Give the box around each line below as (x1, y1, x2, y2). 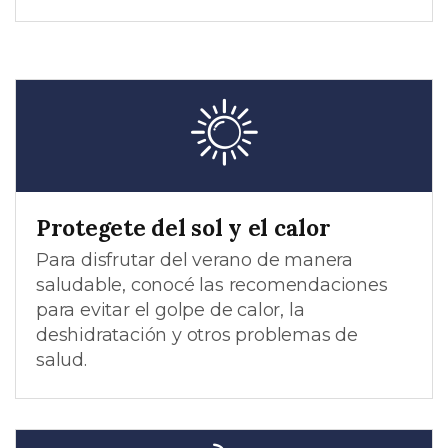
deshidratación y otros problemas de (36, 323, 358, 346)
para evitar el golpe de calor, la (36, 298, 305, 321)
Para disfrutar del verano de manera (36, 248, 353, 271)
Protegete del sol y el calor (36, 212, 331, 242)
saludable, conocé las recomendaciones (36, 273, 388, 296)
